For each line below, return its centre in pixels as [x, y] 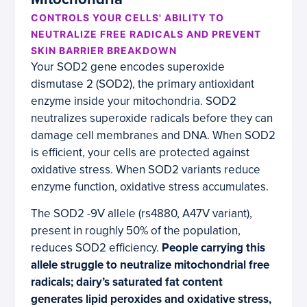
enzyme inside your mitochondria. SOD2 [134, 101]
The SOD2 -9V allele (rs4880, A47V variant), [142, 214]
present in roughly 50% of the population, [136, 231]
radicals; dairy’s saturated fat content [127, 282]
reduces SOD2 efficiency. [96, 248]
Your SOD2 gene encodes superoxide [128, 67]
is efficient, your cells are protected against [140, 153]
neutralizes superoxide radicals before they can [152, 119]
